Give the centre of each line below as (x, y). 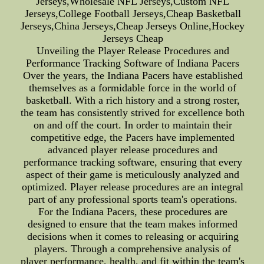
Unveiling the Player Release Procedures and (133, 51)
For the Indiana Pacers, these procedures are (133, 212)
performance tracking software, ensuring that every (133, 162)
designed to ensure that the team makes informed (133, 224)
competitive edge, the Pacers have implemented (133, 137)
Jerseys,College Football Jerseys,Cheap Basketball (133, 14)
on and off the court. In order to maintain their (133, 125)
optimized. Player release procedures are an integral (133, 187)
